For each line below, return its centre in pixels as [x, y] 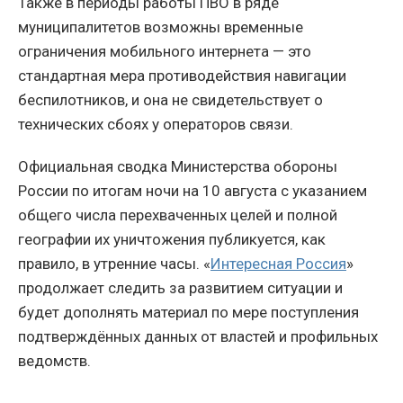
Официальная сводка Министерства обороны [178, 166]
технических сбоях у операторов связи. [156, 124]
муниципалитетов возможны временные [161, 27]
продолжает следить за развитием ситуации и [180, 287]
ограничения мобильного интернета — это [165, 51]
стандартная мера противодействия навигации [182, 75]
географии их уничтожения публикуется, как [172, 239]
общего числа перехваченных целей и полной [178, 215]
